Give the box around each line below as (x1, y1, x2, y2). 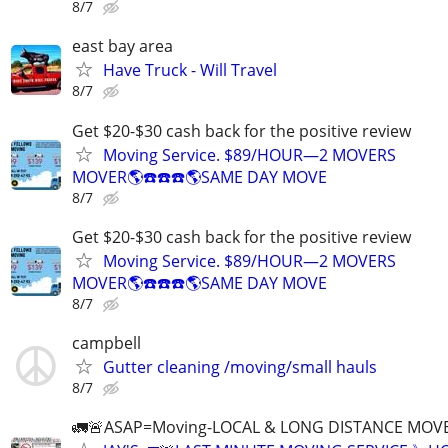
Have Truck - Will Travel (103, 59, 277, 82)
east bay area (72, 35, 173, 58)
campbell (72, 331, 141, 354)
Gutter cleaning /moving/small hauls (103, 355, 377, 378)
